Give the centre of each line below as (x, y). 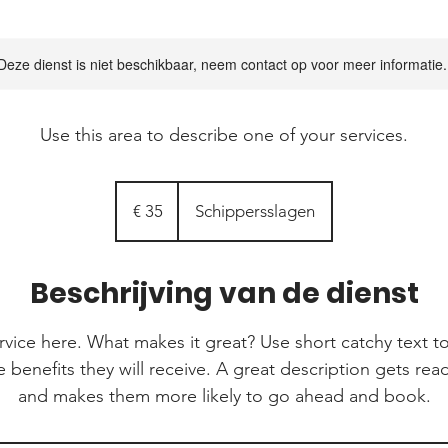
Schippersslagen (255, 211)
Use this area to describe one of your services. (224, 135)
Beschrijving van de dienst (224, 293)
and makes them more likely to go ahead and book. (224, 396)
